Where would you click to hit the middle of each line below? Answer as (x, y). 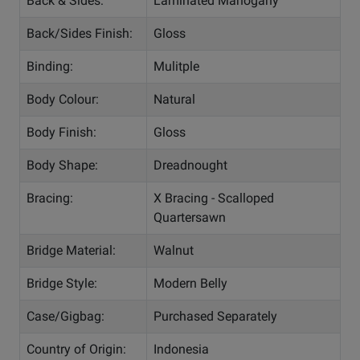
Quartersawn (190, 218)
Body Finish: (61, 133)
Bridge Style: (62, 284)
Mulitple (176, 67)
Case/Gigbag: (65, 317)
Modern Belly (190, 284)
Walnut (174, 251)
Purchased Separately (215, 317)
